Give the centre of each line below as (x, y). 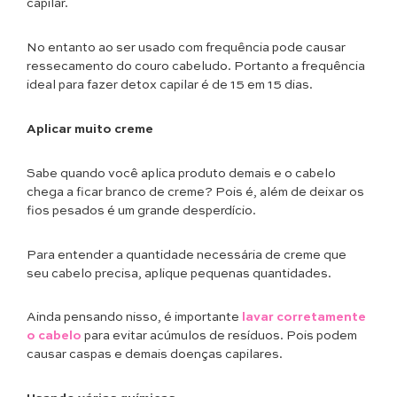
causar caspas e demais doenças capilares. (155, 355)
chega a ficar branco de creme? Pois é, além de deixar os (195, 192)
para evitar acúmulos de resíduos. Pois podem (219, 336)
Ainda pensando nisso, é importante (134, 318)
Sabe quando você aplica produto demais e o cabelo (181, 173)
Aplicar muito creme (90, 129)
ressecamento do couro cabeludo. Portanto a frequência (196, 67)
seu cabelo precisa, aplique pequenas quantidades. (179, 273)
